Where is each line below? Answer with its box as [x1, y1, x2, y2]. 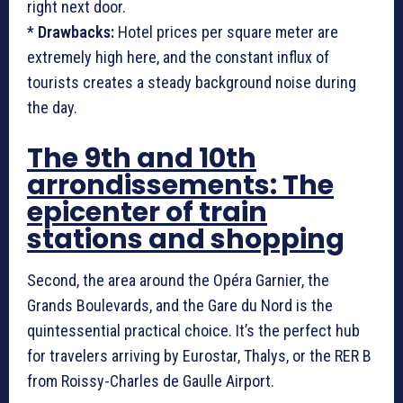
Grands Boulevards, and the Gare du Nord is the [27, 296, 333, 315]
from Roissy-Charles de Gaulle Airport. [27, 372, 274, 390]
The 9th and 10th [27, 139, 256, 177]
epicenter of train [27, 193, 267, 231]
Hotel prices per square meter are [114, 22, 338, 41]
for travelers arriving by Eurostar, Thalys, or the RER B [27, 346, 372, 365]
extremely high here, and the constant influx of [27, 48, 329, 67]
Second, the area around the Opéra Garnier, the [27, 271, 329, 290]
